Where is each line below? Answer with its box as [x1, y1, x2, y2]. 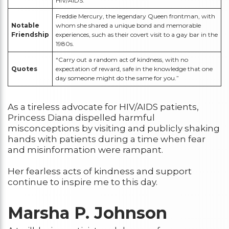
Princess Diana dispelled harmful [8, 112, 155, 123]
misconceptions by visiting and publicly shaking [8, 123, 220, 133]
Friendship [11, 30, 49, 38]
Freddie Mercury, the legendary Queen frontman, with [56, 12, 215, 20]
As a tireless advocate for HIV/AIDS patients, [8, 101, 199, 112]
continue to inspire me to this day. [8, 176, 157, 187]
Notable [11, 21, 39, 29]
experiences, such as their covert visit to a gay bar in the [56, 30, 218, 38]
